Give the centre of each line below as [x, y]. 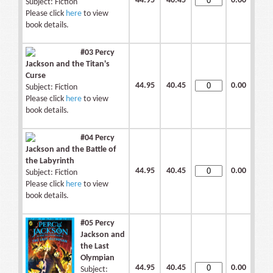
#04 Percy [97, 138]
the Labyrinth [50, 161]
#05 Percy [97, 224]
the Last [95, 247]
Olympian [97, 258]
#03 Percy [97, 53]
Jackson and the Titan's [68, 65]
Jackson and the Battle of [71, 150]
